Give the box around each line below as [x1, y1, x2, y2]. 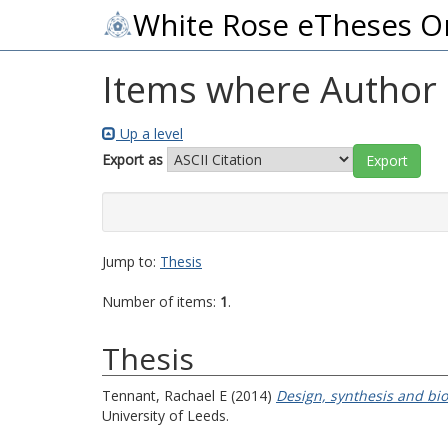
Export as [102, 149, 163, 169]
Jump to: [102, 252, 160, 271]
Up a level [116, 124, 183, 143]
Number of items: [102, 292, 220, 311]
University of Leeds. [102, 406, 229, 425]
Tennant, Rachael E [102, 386, 227, 405]
